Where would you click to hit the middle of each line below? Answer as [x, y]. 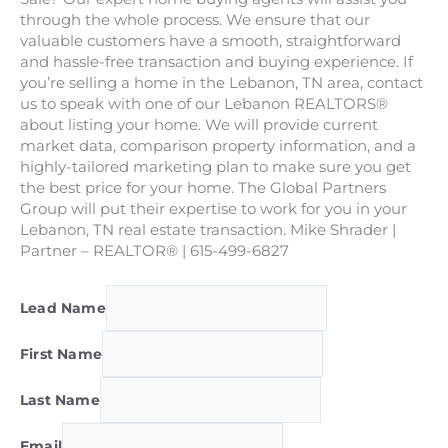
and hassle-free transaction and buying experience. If [216, 61]
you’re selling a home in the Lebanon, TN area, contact [221, 82]
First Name [61, 353]
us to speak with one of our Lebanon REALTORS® [204, 103]
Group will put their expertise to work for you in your [213, 208]
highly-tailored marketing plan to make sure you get [215, 166]
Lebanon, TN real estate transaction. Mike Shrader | [208, 229]
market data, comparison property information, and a [218, 145]
